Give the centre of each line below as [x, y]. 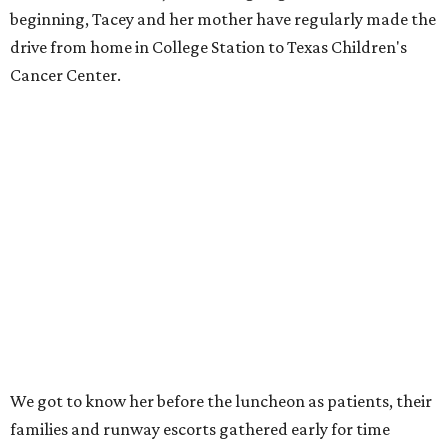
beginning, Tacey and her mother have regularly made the [223, 19]
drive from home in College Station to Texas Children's [208, 47]
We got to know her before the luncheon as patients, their [221, 401]
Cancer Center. [65, 75]
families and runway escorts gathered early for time [200, 429]
